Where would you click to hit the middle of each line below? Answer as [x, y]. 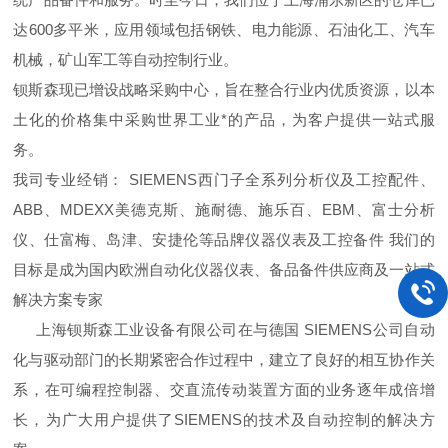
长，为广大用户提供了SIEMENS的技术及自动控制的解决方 [224, 419]
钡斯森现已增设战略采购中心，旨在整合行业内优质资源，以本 [224, 89]
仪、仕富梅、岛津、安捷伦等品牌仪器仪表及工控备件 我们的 [224, 239]
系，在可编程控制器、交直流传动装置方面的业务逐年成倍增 [224, 389]
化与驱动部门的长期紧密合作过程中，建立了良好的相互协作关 [224, 359]
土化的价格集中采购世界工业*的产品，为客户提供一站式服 [224, 119]
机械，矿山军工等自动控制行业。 [126, 59]
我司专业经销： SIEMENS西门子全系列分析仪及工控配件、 [224, 179]
